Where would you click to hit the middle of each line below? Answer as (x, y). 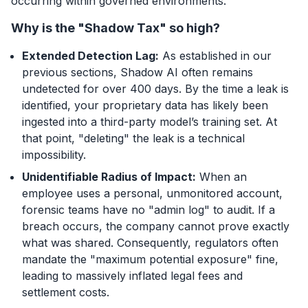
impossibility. (54, 154)
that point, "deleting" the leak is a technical (133, 138)
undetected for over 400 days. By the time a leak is (155, 88)
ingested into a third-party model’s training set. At (150, 121)
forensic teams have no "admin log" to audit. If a (148, 209)
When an (221, 176)
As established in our (215, 55)
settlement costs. (66, 292)
